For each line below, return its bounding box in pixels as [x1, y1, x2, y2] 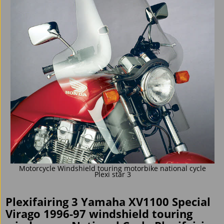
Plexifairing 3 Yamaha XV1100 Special [5, 193, 210, 209]
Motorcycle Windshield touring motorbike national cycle [19, 163, 206, 173]
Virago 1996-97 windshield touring [5, 205, 192, 221]
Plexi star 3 [94, 169, 131, 179]
